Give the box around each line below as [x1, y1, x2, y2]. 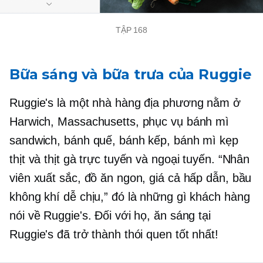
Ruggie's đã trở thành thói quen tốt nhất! [9, 227, 218, 241]
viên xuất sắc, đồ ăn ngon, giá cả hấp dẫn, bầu [9, 171, 252, 184]
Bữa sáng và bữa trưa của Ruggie [9, 65, 252, 83]
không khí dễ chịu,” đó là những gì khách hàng [9, 190, 250, 203]
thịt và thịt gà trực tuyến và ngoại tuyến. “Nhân [9, 152, 250, 166]
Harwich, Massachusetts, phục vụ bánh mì [9, 114, 230, 128]
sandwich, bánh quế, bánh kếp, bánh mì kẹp [9, 133, 238, 147]
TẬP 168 [115, 25, 148, 35]
